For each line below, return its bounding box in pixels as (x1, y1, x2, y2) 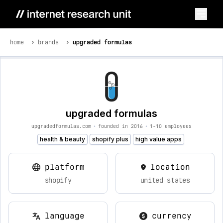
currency (151, 211, 192, 221)
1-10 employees (150, 123, 192, 129)
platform (44, 162, 85, 172)
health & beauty (39, 135, 85, 143)
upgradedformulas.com (31, 123, 91, 129)
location (150, 162, 190, 172)
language (44, 211, 85, 221)
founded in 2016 (98, 123, 143, 129)
